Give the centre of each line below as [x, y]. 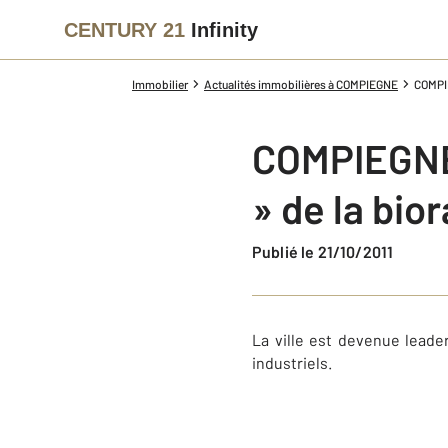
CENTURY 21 [124, 29]
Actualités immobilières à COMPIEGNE [301, 84]
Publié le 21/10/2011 [328, 251]
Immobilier [160, 84]
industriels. [292, 362]
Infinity [224, 29]
